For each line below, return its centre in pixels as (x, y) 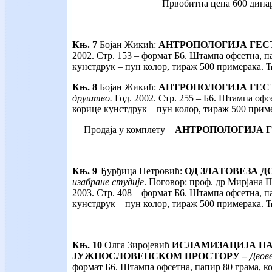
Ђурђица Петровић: (141, 171)
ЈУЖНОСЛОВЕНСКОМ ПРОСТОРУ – (161, 256)
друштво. (92, 98)
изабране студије (108, 182)
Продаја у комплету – (129, 130)
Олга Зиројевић (137, 245)
